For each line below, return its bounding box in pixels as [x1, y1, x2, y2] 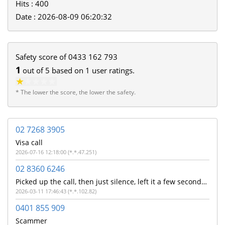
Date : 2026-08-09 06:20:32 [16, 12, 112, 22]
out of [21, 65, 45, 76]
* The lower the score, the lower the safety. [16, 88, 136, 97]
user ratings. [90, 65, 135, 76]
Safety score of [16, 52, 68, 62]
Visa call [16, 138, 43, 148]
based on [50, 65, 85, 76]
